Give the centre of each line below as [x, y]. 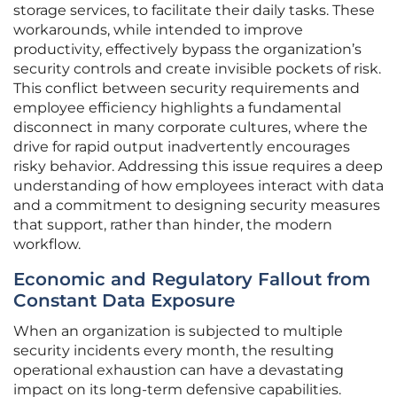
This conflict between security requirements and [187, 89]
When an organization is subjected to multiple [178, 331]
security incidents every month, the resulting [174, 351]
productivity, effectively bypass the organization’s [187, 50]
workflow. [47, 245]
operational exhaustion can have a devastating [179, 370]
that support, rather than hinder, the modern [173, 225]
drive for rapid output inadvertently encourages [182, 147]
